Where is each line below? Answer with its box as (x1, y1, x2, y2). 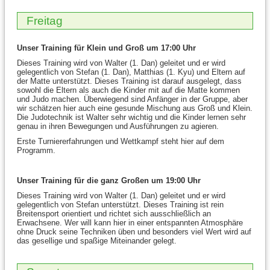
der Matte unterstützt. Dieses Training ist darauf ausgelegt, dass (17, 77, 242, 86)
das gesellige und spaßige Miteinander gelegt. (17, 236, 179, 246)
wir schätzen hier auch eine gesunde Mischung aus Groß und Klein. (17, 104, 253, 113)
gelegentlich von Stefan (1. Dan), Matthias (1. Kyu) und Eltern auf (17, 67, 245, 77)
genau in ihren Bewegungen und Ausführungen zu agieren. (17, 122, 221, 131)
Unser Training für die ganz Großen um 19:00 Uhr (17, 176, 201, 186)
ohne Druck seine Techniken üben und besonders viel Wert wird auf (17, 227, 251, 237)
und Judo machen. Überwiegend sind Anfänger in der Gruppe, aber (17, 95, 248, 104)
